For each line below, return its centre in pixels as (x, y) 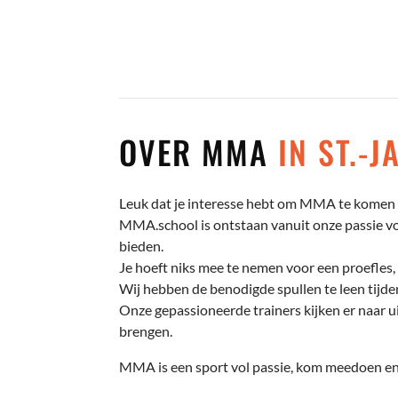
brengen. (146, 330)
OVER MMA (199, 151)
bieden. (142, 245)
